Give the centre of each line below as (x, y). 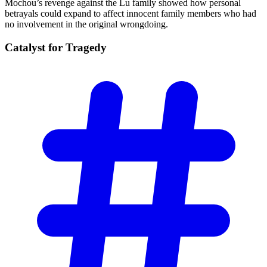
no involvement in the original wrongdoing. (86, 24)
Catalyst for (35, 47)
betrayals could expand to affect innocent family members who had (131, 14)
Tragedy (86, 47)
